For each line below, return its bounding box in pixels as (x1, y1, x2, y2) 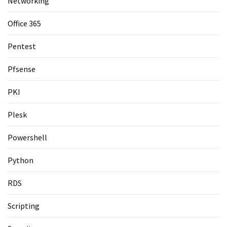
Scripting (8, 200, 40, 211)
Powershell (8, 132, 47, 142)
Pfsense (8, 63, 35, 74)
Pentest (8, 41, 36, 51)
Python (8, 155, 33, 165)
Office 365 (8, 18, 41, 28)
